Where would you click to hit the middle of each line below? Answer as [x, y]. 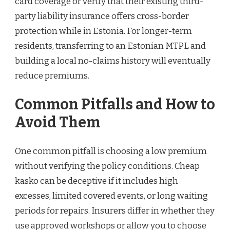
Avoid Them [57, 122]
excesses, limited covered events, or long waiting [111, 196]
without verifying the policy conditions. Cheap [107, 166]
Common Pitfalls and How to [115, 104]
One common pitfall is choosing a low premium [111, 151]
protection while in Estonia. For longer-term [103, 31]
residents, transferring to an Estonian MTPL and [110, 46]
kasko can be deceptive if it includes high [97, 181]
